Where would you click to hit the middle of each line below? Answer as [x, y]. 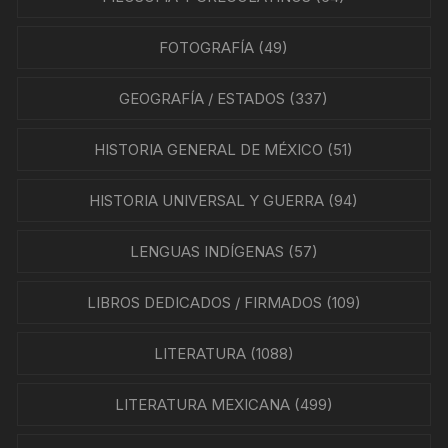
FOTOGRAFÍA [207, 48]
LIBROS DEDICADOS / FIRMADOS [204, 303]
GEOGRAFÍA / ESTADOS [202, 99]
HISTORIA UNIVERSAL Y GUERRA [207, 201]
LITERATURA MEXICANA [202, 405]
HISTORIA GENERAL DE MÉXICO [209, 150]
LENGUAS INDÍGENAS [206, 252]
